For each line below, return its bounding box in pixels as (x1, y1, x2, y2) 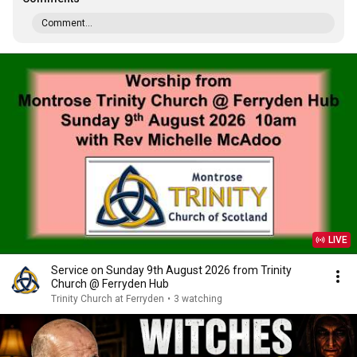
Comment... (41, 18, 92, 29)
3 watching (174, 293, 222, 304)
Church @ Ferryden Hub (51, 277, 169, 290)
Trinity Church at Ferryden (51, 293, 164, 304)
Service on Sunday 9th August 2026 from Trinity (51, 264, 292, 277)
